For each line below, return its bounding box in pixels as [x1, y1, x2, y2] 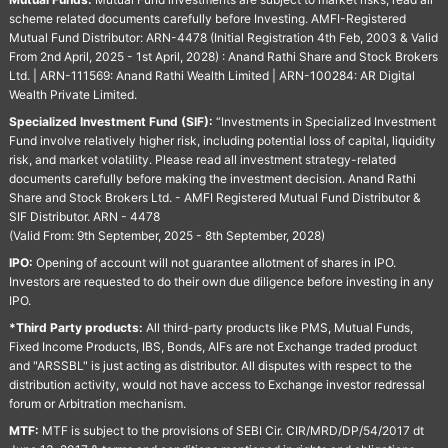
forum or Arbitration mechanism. [8, 396, 186, 411]
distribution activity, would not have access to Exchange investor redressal [8, 377, 425, 392]
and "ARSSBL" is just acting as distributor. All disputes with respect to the [8, 358, 412, 373]
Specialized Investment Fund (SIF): [8, 114, 213, 129]
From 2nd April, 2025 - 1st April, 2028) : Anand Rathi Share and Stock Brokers [8, 49, 438, 64]
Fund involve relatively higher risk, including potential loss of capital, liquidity [8, 133, 436, 148]
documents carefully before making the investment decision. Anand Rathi [8, 171, 416, 186]
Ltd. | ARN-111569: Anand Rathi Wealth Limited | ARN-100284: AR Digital [8, 68, 415, 83]
